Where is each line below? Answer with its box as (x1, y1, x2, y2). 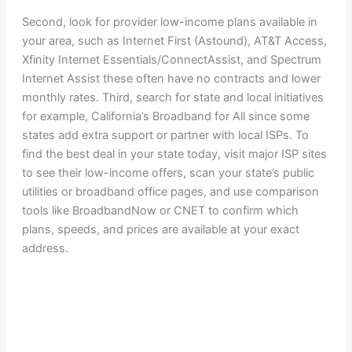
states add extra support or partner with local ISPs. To (21, 128, 309, 143)
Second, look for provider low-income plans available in (21, 15, 317, 30)
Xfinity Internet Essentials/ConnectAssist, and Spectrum (21, 53, 321, 68)
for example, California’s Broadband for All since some (21, 109, 310, 124)
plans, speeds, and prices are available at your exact (21, 222, 299, 237)
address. (21, 241, 68, 256)
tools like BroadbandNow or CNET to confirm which (21, 203, 299, 218)
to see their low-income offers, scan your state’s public (21, 166, 314, 181)
